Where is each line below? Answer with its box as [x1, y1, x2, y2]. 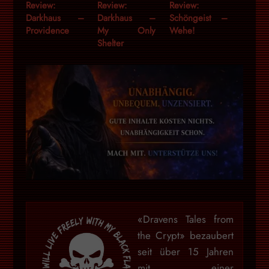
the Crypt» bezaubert [137, 228, 234, 243]
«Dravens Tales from [137, 211, 234, 226]
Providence [25, 23, 69, 37]
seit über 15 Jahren [137, 244, 234, 259]
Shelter [97, 36, 124, 50]
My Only [97, 23, 156, 37]
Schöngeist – [169, 11, 228, 25]
